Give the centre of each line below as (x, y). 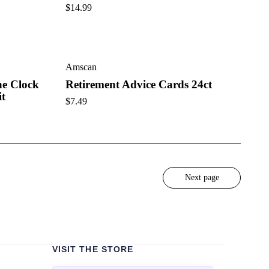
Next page (202, 177)
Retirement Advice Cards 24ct (138, 84)
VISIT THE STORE (93, 249)
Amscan (81, 67)
